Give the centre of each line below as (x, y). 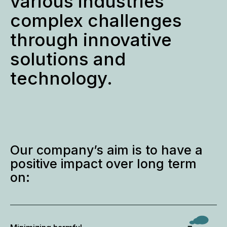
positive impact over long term (103, 164)
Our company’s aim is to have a (106, 150)
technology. (61, 78)
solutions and (68, 59)
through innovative (91, 40)
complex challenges (96, 21)
